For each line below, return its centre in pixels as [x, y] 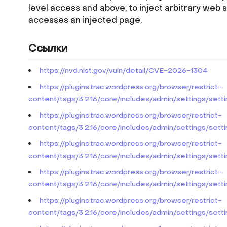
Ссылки [48, 49]
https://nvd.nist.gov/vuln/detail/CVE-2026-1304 [124, 71]
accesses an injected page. [85, 20]
